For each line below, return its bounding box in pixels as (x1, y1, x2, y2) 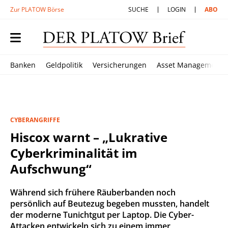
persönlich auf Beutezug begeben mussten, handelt (10, 198, 209, 209)
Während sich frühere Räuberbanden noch (10, 187, 176, 198)
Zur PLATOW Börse (10, 5, 64, 14)
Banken (10, 60, 36, 70)
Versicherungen (93, 60, 147, 70)
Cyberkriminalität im (10, 145, 137, 161)
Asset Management (157, 60, 222, 70)
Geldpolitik (46, 60, 82, 70)
